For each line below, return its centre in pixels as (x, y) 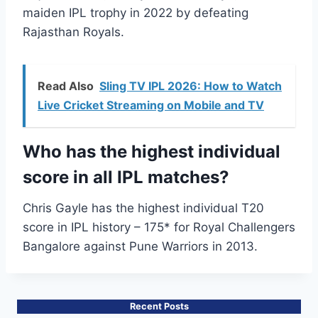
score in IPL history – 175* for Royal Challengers (159, 227)
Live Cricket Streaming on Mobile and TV (151, 105)
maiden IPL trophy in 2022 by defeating (136, 13)
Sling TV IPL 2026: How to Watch (191, 86)
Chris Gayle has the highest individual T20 (143, 208)
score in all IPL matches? (126, 177)
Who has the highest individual (152, 152)
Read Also (66, 86)
